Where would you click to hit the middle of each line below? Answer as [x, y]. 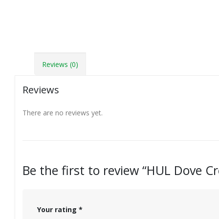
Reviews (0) [60, 64]
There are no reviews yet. [63, 113]
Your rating [58, 210]
